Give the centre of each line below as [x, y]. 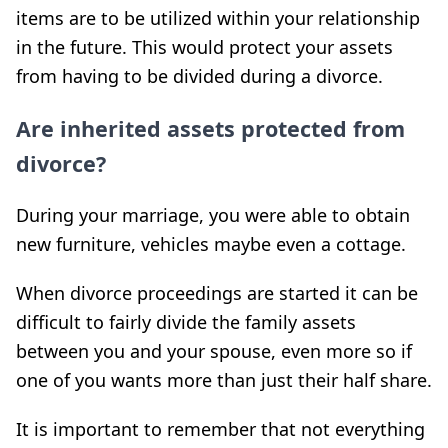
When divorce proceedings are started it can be [217, 292]
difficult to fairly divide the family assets [186, 321]
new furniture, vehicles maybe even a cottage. [211, 243]
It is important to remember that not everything [220, 428]
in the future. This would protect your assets [204, 46]
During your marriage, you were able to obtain [213, 214]
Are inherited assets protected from [210, 128]
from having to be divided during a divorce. [199, 75]
